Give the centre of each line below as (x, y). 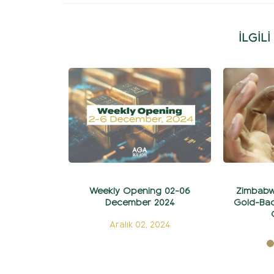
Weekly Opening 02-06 (140, 191)
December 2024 (140, 202)
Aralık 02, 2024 (140, 224)
